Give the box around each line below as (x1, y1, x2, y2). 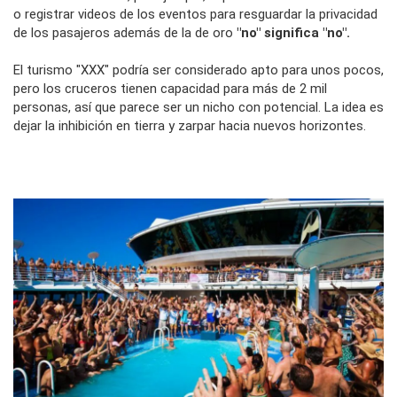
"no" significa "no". (237, 25, 350, 42)
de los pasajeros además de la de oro (13, 25, 237, 42)
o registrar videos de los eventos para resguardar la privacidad (13, 6, 378, 23)
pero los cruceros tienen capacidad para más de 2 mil (13, 81, 327, 97)
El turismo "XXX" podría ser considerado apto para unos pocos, (13, 62, 384, 79)
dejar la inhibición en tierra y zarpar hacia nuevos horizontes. (13, 118, 366, 135)
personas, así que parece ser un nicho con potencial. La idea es (13, 99, 384, 116)
